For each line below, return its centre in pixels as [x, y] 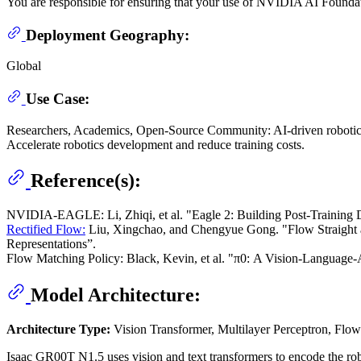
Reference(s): [86, 181]
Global [24, 66]
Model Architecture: [116, 295]
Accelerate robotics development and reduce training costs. [156, 144]
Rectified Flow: [46, 230]
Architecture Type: [58, 330]
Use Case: [57, 98]
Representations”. [51, 244]
